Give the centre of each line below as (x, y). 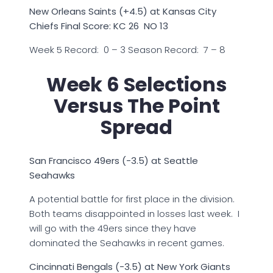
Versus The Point (136, 105)
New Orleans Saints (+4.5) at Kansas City (123, 12)
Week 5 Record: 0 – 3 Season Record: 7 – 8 (127, 50)
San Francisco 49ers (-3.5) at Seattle (114, 161)
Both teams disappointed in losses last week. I (134, 214)
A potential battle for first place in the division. (133, 199)
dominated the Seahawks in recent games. (127, 243)
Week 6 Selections (136, 84)
